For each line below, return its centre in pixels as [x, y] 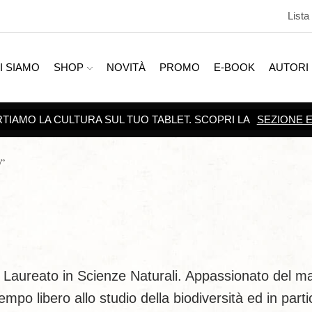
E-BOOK [234, 68]
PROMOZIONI [213, 120]
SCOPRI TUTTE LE [126, 120]
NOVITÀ [126, 68]
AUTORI [288, 68]
